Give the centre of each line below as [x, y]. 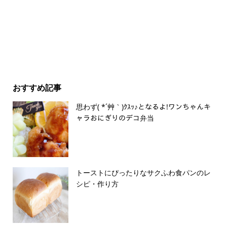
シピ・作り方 [97, 184]
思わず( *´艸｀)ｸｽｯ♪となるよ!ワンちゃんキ [143, 107]
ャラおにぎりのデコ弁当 [115, 118]
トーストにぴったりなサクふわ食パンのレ [143, 173]
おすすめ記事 [37, 88]
